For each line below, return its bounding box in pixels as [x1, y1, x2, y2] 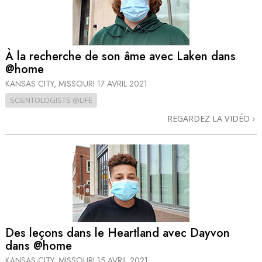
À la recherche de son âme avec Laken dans [5, 47, 236, 65]
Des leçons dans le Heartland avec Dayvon [5, 225, 230, 242]
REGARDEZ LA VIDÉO [167, 112, 252, 124]
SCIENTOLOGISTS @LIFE [10, 94, 92, 105]
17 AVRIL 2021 [97, 77, 147, 89]
